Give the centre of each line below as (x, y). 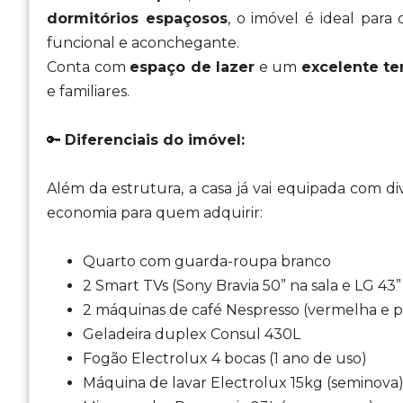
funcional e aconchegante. (143, 43)
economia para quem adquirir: (155, 213)
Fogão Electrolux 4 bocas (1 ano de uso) (225, 358)
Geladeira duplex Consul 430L (192, 334)
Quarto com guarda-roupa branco (207, 261)
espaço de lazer (193, 67)
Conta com (89, 67)
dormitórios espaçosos (137, 18)
